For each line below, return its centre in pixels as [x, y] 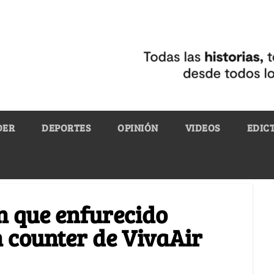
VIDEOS [202, 127]
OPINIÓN [138, 127]
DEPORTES [66, 127]
